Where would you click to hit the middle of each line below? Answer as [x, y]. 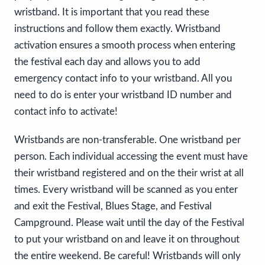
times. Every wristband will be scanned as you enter [126, 190]
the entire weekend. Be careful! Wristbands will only [127, 256]
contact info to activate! [66, 112]
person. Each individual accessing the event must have [131, 157]
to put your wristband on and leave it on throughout [127, 240]
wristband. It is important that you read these [112, 12]
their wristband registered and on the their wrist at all [129, 173]
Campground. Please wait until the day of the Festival [129, 223]
